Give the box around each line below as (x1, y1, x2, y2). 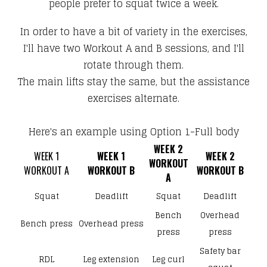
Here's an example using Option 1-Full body (28, 123, 239, 140)
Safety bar (199, 244, 241, 258)
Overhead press (79, 216, 144, 231)
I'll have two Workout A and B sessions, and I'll (23, 39, 244, 57)
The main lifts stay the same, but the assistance (17, 73, 250, 90)
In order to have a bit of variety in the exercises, (20, 23, 247, 40)
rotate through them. (83, 56, 184, 73)
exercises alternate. (88, 89, 179, 107)
